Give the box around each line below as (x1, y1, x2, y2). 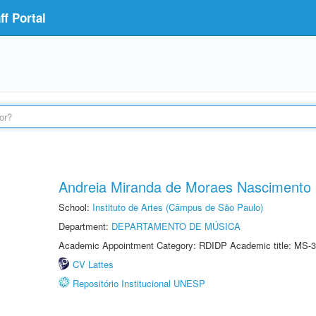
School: (59, 200, 92, 214)
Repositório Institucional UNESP (73, 276, 205, 290)
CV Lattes (73, 257, 114, 271)
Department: (59, 219, 111, 233)
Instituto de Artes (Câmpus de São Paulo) (92, 200, 263, 214)
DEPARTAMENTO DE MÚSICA (111, 219, 241, 233)
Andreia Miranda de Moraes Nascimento (59, 176, 311, 197)
